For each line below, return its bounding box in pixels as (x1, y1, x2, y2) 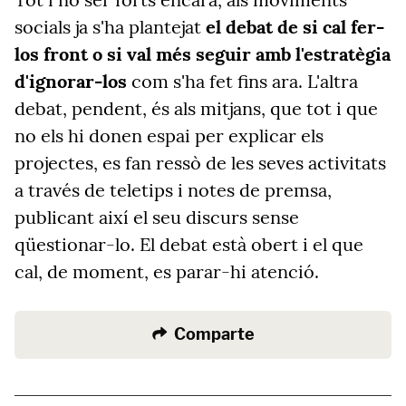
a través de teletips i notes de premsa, (14, 179, 332, 201)
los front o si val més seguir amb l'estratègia (14, 43, 391, 65)
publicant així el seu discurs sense (14, 206, 299, 228)
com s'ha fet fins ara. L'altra (127, 70, 358, 92)
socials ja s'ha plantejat (14, 15, 206, 38)
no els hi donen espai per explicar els (14, 124, 324, 147)
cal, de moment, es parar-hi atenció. (14, 260, 319, 283)
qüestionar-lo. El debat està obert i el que (14, 233, 363, 256)
